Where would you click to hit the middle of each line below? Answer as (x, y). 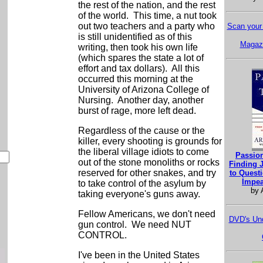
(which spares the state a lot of (141, 58)
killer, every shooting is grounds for (150, 141)
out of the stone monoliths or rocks (149, 162)
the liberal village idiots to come (143, 152)
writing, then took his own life (138, 47)
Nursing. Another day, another (141, 100)
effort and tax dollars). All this (139, 68)
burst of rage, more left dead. (137, 111)
